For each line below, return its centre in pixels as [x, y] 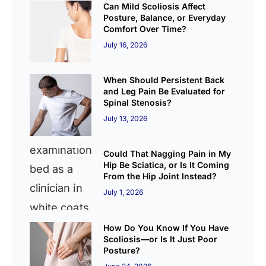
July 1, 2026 [123, 192]
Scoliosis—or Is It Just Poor [161, 239]
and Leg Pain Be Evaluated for [164, 91]
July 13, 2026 [126, 118]
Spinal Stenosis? [138, 102]
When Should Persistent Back [164, 80]
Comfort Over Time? [145, 28]
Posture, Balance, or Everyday [165, 17]
